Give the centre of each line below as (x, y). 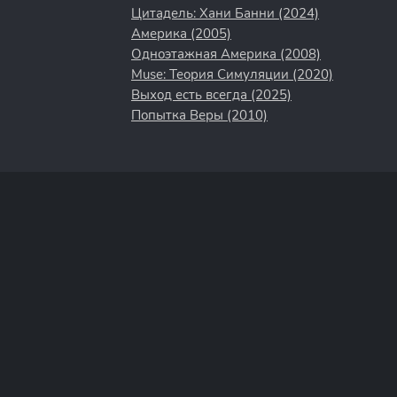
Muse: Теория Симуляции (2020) (232, 74)
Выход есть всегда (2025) (211, 95)
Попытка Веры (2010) (199, 115)
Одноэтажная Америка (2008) (226, 54)
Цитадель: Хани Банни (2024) (225, 13)
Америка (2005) (181, 34)
